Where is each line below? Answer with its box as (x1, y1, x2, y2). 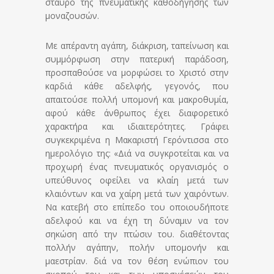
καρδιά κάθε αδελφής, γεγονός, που (45, 80, 229, 92)
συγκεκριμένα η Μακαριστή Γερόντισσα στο (45, 134, 229, 146)
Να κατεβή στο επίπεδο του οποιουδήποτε (45, 201, 229, 213)
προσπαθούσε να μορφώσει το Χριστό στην (45, 67, 229, 79)
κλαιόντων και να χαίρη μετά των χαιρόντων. (45, 188, 229, 200)
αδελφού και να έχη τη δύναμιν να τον (45, 215, 229, 227)
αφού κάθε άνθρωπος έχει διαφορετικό (45, 107, 229, 119)
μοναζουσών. (45, 10, 99, 22)
